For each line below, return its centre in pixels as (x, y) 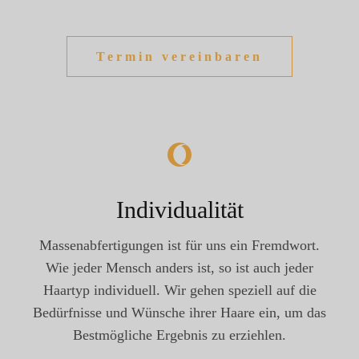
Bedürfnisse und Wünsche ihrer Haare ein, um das (179, 313)
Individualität (179, 210)
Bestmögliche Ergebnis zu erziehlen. (179, 335)
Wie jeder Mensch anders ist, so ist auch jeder (179, 268)
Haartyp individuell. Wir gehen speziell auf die (179, 290)
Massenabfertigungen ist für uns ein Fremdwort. (179, 245)
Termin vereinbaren (179, 56)
